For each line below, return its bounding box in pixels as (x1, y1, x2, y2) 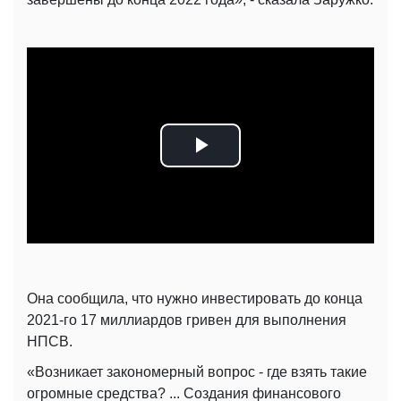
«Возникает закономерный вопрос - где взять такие (27, 364, 367, 380)
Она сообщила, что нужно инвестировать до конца (27, 291, 363, 307)
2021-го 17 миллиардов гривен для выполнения (27, 312, 346, 328)
